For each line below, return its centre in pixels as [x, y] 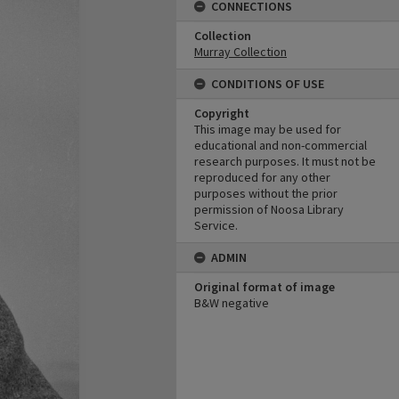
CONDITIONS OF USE [268, 84]
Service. [216, 225]
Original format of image [265, 287]
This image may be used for [268, 129]
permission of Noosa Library [269, 209]
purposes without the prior [266, 193]
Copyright [222, 113]
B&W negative [232, 303]
